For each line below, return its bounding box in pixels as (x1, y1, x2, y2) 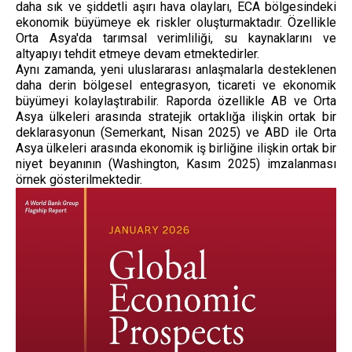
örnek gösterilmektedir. (16, 171, 142, 187)
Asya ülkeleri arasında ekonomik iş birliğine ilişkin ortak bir (16, 140, 336, 156)
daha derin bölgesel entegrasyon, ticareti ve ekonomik (16, 77, 336, 93)
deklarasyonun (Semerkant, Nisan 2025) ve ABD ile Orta (16, 124, 336, 140)
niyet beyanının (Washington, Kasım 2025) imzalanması (16, 156, 336, 171)
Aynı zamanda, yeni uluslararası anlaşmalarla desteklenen (16, 61, 336, 77)
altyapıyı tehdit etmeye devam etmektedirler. (16, 46, 259, 61)
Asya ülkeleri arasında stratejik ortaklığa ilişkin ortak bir (16, 108, 336, 124)
